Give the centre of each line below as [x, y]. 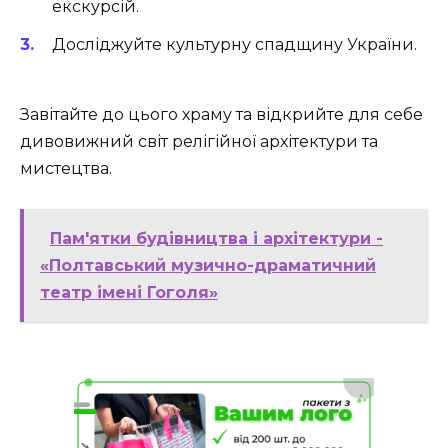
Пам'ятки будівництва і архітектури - [216, 239]
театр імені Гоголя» [129, 293]
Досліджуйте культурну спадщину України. [234, 44]
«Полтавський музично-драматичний [208, 266]
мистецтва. [66, 169]
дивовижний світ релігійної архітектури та [199, 142]
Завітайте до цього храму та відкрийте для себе [221, 115]
